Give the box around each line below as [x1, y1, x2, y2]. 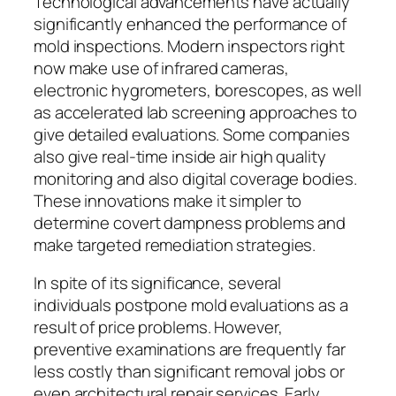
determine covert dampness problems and [34, 210, 346, 234]
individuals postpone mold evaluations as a [34, 293, 348, 317]
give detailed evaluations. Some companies [34, 122, 350, 146]
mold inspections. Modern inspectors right [34, 34, 345, 57]
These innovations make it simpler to [34, 188, 302, 212]
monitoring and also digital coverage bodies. [34, 166, 357, 190]
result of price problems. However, [34, 316, 283, 339]
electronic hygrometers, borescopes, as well [34, 78, 362, 102]
